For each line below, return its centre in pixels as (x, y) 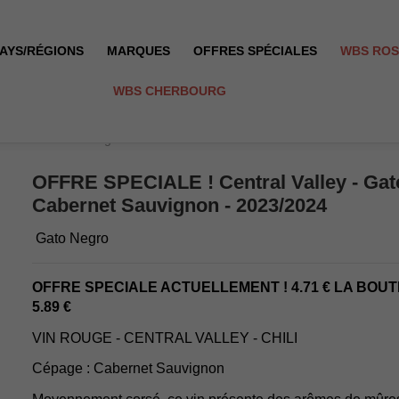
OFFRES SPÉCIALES (256, 51)
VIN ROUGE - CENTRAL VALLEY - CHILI (165, 338)
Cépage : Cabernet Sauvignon (128, 369)
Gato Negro (72, 238)
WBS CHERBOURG (169, 91)
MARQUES (139, 51)
